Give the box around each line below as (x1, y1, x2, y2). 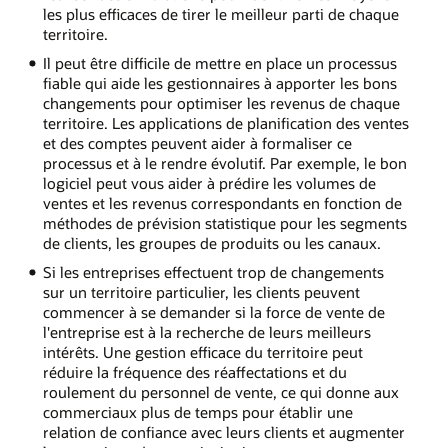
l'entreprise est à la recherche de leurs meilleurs (42, 321, 371, 342)
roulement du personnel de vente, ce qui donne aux (42, 381, 399, 402)
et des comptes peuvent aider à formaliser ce (42, 132, 352, 153)
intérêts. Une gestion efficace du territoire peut (42, 341, 363, 362)
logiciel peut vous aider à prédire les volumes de (42, 172, 376, 193)
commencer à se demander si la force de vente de (42, 301, 385, 322)
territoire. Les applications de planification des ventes (42, 112, 409, 133)
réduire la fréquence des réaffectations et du (42, 361, 347, 382)
